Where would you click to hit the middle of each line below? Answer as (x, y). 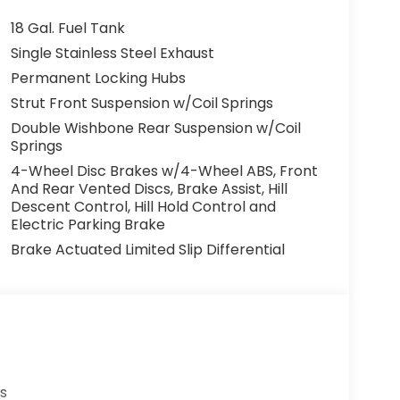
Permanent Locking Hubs (98, 79)
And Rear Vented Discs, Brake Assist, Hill (149, 189)
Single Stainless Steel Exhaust (112, 54)
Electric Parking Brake (87, 225)
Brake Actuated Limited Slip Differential (147, 250)
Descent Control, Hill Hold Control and (143, 207)
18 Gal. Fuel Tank (67, 29)
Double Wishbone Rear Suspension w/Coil (155, 129)
